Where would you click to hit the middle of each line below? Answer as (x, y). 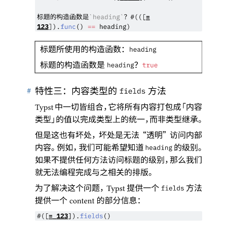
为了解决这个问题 (67, 188)
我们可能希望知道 (112, 148)
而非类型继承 (174, 120)
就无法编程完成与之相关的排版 (92, 173)
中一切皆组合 (78, 107)
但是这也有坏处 (63, 136)
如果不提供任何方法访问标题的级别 (100, 161)
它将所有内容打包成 (145, 107)
